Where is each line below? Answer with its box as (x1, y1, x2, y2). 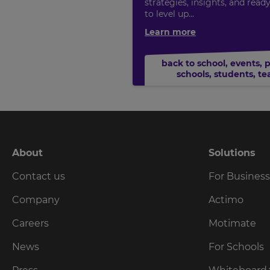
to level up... (145, 8, 194, 20)
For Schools (209, 241, 264, 253)
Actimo (209, 194, 243, 206)
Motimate (209, 218, 256, 230)
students (214, 69, 254, 80)
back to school (161, 58, 225, 69)
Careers (12, 218, 49, 230)
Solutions (209, 147, 256, 159)
